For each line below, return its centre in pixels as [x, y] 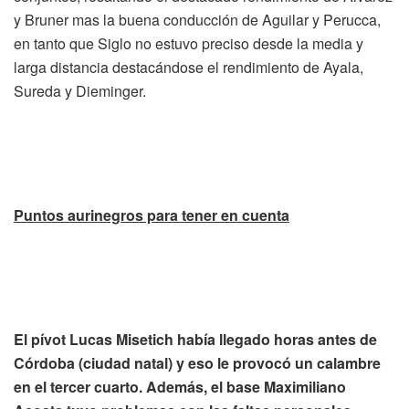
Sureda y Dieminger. [80, 90]
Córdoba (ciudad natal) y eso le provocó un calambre [197, 362]
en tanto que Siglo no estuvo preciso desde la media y [189, 43]
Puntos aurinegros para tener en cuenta [152, 215]
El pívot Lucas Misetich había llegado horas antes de [195, 339]
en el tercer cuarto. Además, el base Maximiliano [180, 386]
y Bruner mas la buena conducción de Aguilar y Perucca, [197, 19]
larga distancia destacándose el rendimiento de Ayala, [189, 67]
